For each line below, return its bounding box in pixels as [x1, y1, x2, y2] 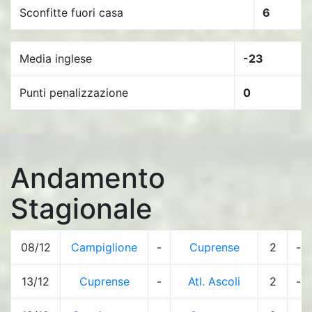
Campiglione [71, 240, 137, 254]
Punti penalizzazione [19, 86, 128, 100]
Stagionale [10, 192, 153, 226]
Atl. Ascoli [188, 274, 240, 288]
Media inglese [19, 52, 92, 65]
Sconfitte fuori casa [19, 6, 123, 19]
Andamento [10, 161, 165, 195]
